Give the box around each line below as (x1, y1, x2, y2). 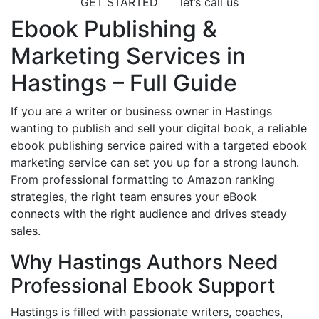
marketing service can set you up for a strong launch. (11, 155, 299, 170)
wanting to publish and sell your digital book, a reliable (11, 121, 307, 136)
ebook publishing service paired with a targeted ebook (11, 138, 307, 153)
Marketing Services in (11, 42, 246, 70)
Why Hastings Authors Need (11, 250, 278, 275)
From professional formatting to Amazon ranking (11, 172, 275, 187)
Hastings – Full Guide (11, 69, 237, 98)
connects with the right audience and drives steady (11, 206, 287, 221)
